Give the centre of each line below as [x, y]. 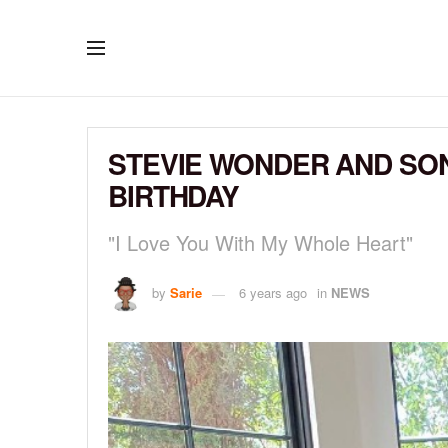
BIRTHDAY [174, 195]
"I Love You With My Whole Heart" [260, 242]
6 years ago [273, 292]
